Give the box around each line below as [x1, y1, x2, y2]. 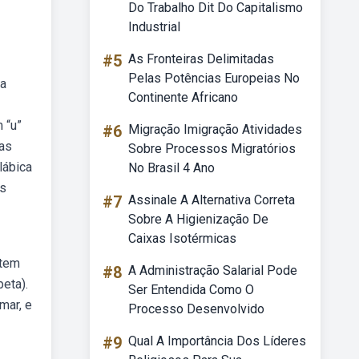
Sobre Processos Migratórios [128, 141, 296, 156]
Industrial [128, 19, 180, 34]
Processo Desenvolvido [128, 301, 264, 317]
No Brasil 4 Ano [128, 160, 215, 175]
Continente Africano [128, 90, 238, 105]
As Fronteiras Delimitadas [128, 51, 274, 67]
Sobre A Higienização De [128, 212, 268, 227]
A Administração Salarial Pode [128, 263, 297, 278]
